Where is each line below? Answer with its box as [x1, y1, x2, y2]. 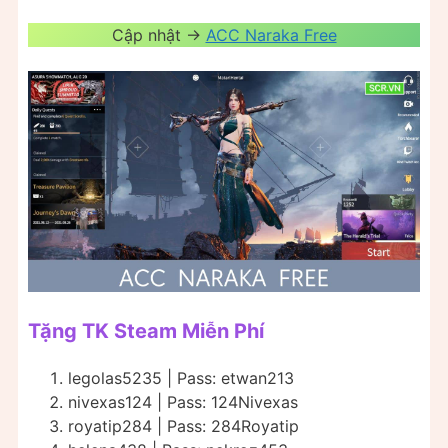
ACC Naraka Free [205, 25, 337, 46]
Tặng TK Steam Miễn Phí [28, 319, 264, 344]
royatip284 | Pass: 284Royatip [68, 416, 299, 437]
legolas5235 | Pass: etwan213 [68, 368, 294, 389]
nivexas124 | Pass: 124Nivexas [68, 392, 298, 413]
